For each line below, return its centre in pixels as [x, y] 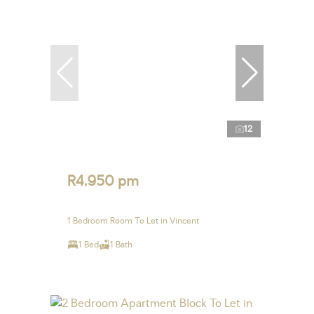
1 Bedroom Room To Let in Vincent [133, 221]
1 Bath [121, 245]
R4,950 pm [103, 182]
